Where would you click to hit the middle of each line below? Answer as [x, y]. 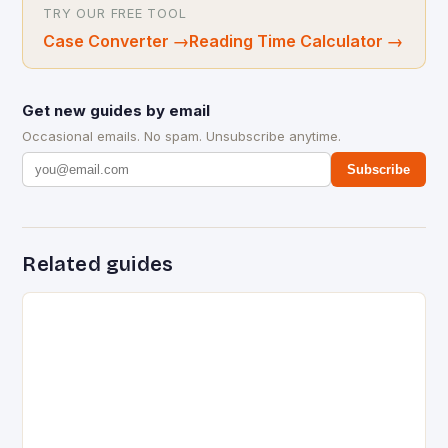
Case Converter [106, 41]
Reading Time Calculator [286, 41]
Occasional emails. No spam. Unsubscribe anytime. [182, 136]
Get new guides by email [116, 111]
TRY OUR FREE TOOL [115, 14]
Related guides [98, 264]
